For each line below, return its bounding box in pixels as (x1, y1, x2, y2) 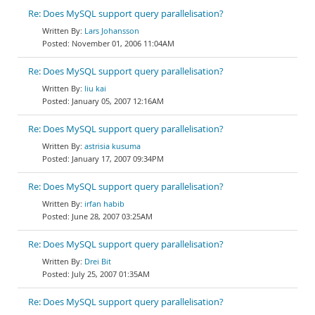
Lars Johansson (84, 25, 139, 36)
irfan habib (84, 198, 124, 209)
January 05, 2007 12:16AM (72, 96, 164, 106)
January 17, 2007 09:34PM (72, 153, 164, 164)
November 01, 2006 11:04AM (72, 38, 174, 49)
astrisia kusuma (84, 141, 141, 151)
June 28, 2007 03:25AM (72, 211, 153, 221)
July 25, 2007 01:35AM (72, 269, 150, 279)
